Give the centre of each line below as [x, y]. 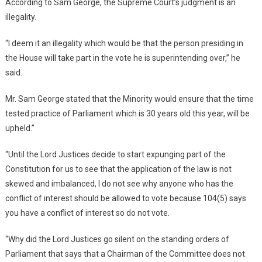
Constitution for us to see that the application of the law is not [118, 169]
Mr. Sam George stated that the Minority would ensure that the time [129, 99]
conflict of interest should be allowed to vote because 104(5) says [125, 198]
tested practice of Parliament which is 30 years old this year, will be [127, 113]
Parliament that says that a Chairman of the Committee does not [125, 254]
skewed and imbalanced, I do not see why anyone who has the [119, 183]
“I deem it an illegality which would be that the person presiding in [124, 43]
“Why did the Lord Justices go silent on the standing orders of [117, 239]
